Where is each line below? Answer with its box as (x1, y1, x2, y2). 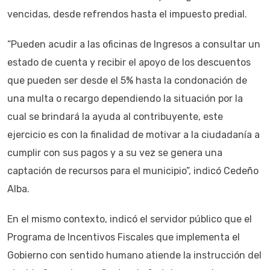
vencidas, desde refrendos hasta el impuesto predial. (7, 8, 247, 20)
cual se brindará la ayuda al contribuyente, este (7, 111, 223, 122)
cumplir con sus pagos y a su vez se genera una (7, 147, 222, 159)
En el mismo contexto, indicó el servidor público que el (7, 213, 252, 225)
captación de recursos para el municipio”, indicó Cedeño (7, 165, 259, 177)
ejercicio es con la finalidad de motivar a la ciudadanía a (7, 129, 260, 140)
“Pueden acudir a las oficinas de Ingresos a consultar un (7, 39, 260, 50)
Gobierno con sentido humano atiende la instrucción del (7, 250, 262, 261)
